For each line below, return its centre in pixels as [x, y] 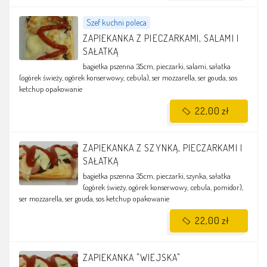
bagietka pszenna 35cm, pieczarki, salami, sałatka [156, 66]
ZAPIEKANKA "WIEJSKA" [133, 257]
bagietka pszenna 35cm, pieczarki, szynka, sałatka [156, 176]
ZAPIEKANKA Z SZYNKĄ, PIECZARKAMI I [162, 148]
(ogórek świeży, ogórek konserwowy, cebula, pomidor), [163, 187]
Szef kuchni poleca [116, 22]
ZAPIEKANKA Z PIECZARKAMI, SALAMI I [161, 38]
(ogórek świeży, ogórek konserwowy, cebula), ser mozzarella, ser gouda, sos [128, 77]
